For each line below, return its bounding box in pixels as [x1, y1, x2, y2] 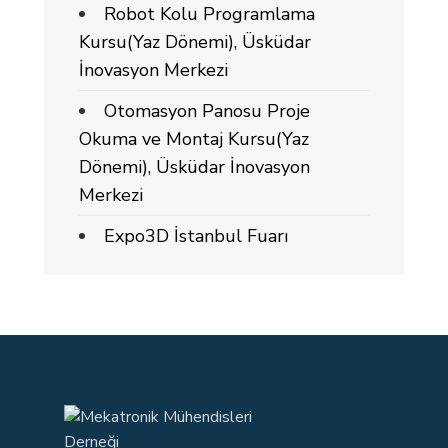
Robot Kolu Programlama [104, 2, 315, 26]
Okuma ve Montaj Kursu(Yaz [79, 127, 309, 151]
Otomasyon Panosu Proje [104, 99, 310, 123]
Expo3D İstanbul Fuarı [104, 224, 288, 248]
